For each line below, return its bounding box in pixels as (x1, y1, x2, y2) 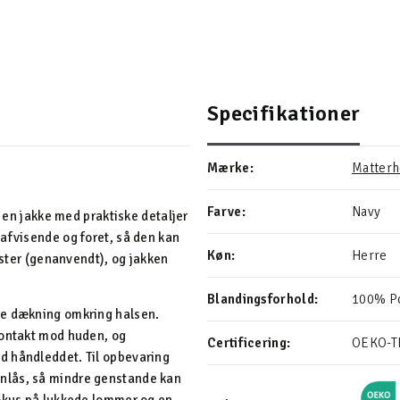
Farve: (207, 204, 246, 220)
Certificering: (207, 335, 291, 351)
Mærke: (207, 160, 254, 176)
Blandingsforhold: (207, 291, 319, 307)
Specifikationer (207, 100, 361, 127)
